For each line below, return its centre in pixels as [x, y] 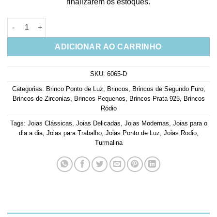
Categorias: [29, 89]
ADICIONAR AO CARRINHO [108, 46]
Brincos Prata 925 [154, 98]
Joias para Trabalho [74, 133]
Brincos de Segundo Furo [168, 89]
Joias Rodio [180, 133]
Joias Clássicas [50, 123]
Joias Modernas [147, 123]
